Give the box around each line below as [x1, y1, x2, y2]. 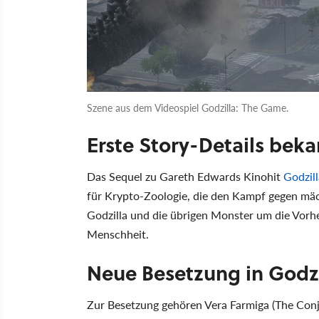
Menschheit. [87, 226, 149, 243]
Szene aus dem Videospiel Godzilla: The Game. [87, 100, 288, 115]
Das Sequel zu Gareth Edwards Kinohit [87, 168, 283, 185]
